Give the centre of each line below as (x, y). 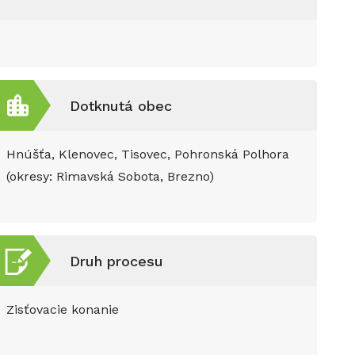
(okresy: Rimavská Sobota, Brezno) (110, 176)
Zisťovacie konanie (63, 309)
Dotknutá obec (121, 105)
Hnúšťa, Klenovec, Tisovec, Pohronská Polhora (148, 154)
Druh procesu (116, 261)
